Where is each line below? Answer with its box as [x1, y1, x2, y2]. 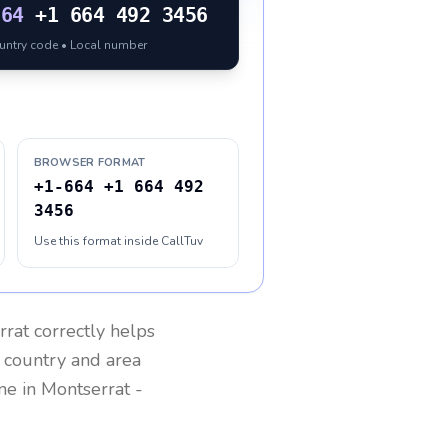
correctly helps [29, 319, 155, 343]
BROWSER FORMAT [33, 155, 146, 170]
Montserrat [41, 377, 130, 401]
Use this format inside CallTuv [33, 233, 203, 249]
